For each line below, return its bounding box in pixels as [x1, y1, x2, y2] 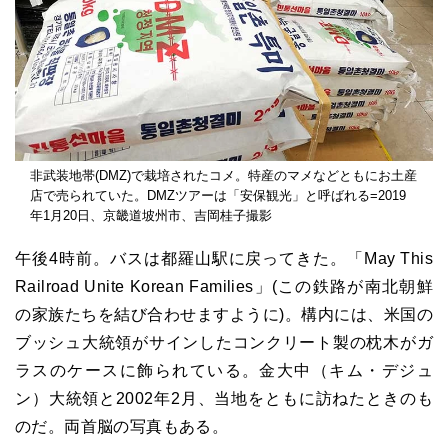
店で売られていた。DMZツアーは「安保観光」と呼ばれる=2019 [30, 187, 406, 203]
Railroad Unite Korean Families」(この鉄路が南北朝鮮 [15, 277, 433, 295]
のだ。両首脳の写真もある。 [15, 417, 229, 435]
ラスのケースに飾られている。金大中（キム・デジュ [15, 361, 433, 379]
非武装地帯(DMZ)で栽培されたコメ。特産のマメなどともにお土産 [30, 167, 417, 183]
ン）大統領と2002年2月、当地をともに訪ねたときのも [15, 389, 433, 407]
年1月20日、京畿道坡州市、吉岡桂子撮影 [30, 207, 272, 223]
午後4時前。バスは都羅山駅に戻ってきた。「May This [15, 249, 433, 267]
